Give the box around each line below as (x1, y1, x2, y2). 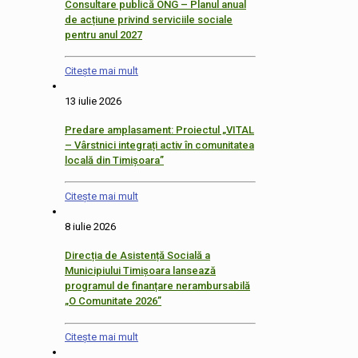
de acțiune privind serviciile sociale (65, 14, 233, 26)
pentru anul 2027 (65, 29, 142, 42)
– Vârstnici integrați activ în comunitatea (65, 139, 254, 152)
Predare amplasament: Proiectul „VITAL (65, 124, 254, 137)
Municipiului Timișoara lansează (65, 265, 216, 277)
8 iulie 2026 (65, 220, 116, 233)
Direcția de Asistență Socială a (65, 249, 210, 262)
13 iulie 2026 (65, 94, 121, 107)
